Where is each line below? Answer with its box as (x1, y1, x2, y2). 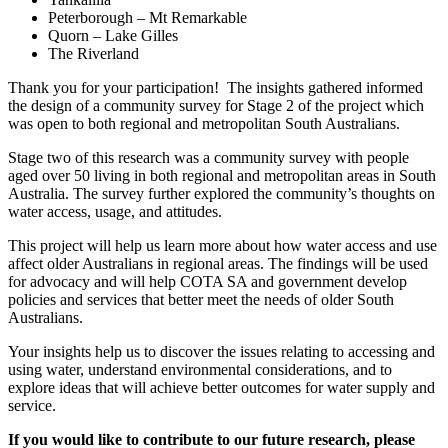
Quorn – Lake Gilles (48, 26, 178, 44)
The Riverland (48, 44, 139, 62)
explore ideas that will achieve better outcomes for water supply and (8, 378, 435, 396)
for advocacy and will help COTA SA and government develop (8, 272, 407, 290)
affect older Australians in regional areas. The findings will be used (8, 254, 428, 272)
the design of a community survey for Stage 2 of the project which (8, 96, 424, 114)
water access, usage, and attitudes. (8, 202, 222, 220)
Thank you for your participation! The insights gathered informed (8, 78, 423, 96)
